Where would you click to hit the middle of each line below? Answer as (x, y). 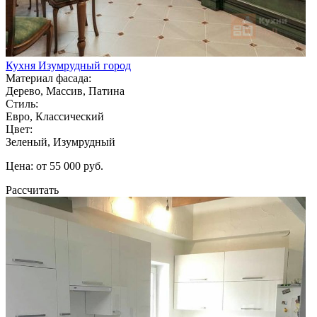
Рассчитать (32, 190)
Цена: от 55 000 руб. (54, 166)
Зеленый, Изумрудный (60, 142)
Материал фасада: (48, 78)
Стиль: (22, 103)
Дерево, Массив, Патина (65, 91)
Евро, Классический (55, 116)
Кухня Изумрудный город (68, 65)
